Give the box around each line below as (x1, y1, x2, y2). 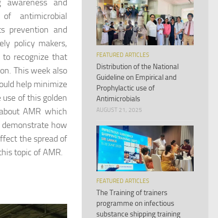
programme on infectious (96, 199, 174, 208)
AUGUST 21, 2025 (96, 106, 142, 113)
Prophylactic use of (96, 83, 155, 92)
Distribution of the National (96, 62, 179, 71)
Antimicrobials (96, 94, 140, 103)
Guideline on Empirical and (96, 73, 177, 82)
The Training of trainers (96, 188, 167, 197)
